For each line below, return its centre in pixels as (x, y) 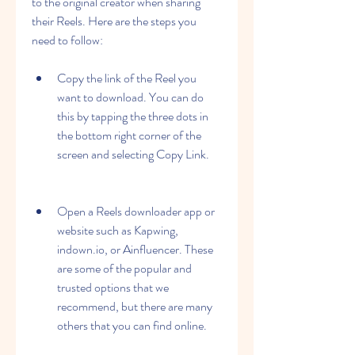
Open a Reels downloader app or (136, 211)
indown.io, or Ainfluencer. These (135, 249)
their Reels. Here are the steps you (114, 21)
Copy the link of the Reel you (127, 78)
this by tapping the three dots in (133, 116)
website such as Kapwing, (118, 230)
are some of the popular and (124, 268)
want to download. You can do (130, 97)
